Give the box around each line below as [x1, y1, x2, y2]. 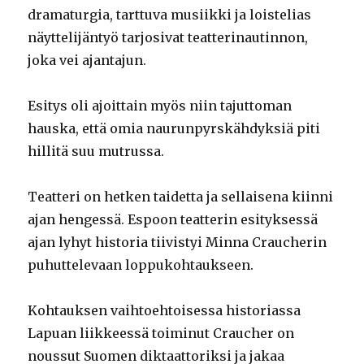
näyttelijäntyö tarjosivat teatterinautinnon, [28, 29, 309, 46]
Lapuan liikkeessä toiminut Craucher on [28, 325, 295, 342]
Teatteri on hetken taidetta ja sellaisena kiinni [28, 188, 334, 206]
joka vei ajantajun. [28, 52, 154, 69]
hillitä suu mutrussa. [28, 143, 171, 160]
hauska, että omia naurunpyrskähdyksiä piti [28, 120, 321, 137]
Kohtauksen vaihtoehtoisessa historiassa [28, 302, 301, 319]
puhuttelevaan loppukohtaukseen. [28, 257, 254, 274]
